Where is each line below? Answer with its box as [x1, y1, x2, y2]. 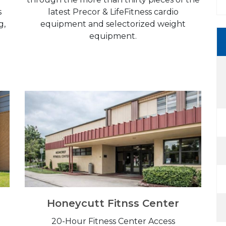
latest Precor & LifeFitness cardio [47, 7, 179, 17]
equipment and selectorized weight [40, 19, 186, 29]
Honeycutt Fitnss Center [47, 197, 179, 209]
